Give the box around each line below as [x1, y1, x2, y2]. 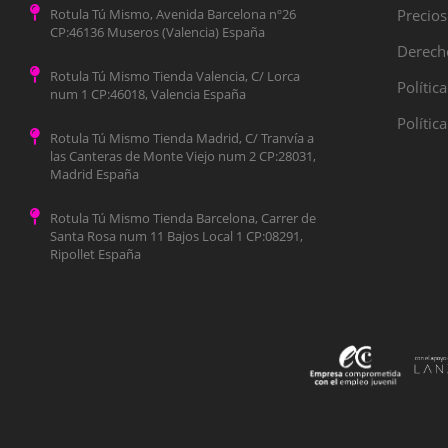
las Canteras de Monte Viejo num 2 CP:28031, [50, 147, 317, 166]
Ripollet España [50, 245, 142, 264]
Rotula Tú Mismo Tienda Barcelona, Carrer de [50, 209, 317, 228]
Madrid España [50, 165, 140, 184]
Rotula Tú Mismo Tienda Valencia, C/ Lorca [50, 67, 301, 86]
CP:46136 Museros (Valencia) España [50, 23, 266, 42]
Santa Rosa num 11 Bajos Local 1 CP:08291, [50, 227, 304, 246]
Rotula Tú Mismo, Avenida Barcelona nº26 [50, 5, 297, 24]
